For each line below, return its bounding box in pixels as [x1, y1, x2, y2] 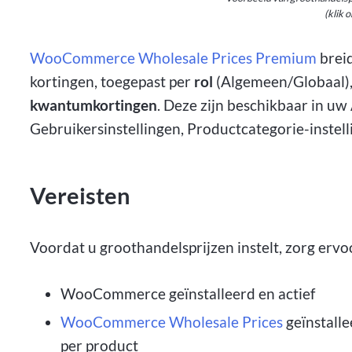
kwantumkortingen [30, 96, 158, 115]
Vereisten [30, 181, 130, 209]
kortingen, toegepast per [30, 72, 195, 91]
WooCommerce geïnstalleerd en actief [60, 284, 315, 303]
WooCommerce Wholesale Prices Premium [30, 49, 317, 68]
